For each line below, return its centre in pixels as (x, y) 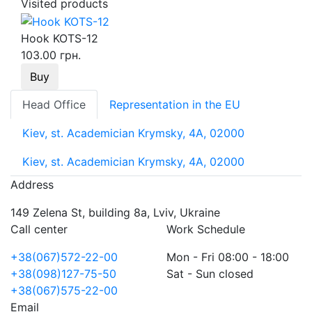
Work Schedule (206, 229)
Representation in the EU (175, 104)
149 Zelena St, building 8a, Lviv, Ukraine (115, 212)
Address (32, 184)
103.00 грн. (51, 55)
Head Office (54, 104)
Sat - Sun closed (210, 273)
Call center (39, 229)
